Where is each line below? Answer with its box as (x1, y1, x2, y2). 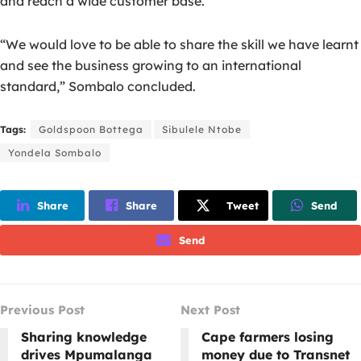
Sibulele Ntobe (162, 123, 242, 136)
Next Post (180, 302, 240, 318)
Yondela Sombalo (8, 147, 102, 160)
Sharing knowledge (21, 329, 147, 346)
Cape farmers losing (201, 329, 334, 346)
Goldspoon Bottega (39, 123, 143, 136)
